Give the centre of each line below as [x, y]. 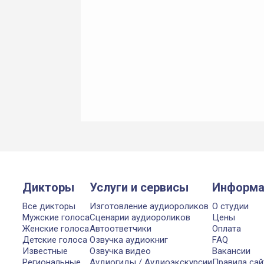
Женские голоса [56, 229]
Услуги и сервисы [139, 187]
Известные [45, 251]
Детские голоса [55, 240]
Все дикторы [49, 206]
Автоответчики [121, 229]
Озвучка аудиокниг [129, 240]
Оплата [227, 229]
